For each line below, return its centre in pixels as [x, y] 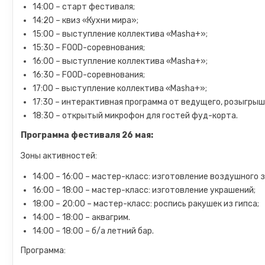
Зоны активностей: [59, 156]
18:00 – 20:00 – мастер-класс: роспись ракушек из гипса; [146, 204]
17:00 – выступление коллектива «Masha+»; [120, 88]
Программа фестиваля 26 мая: [87, 135]
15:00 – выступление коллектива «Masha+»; [120, 34]
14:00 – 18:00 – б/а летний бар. [93, 231]
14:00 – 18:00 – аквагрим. [82, 217]
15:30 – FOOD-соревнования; [89, 48]
